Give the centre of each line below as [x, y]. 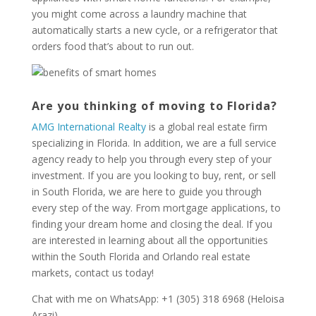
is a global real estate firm [206, 127]
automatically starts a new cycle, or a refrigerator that [154, 30]
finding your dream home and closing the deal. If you [152, 224]
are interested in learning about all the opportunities [150, 240]
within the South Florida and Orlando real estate [141, 256]
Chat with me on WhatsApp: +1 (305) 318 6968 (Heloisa [158, 299]
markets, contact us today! [94, 273]
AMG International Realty [89, 127]
